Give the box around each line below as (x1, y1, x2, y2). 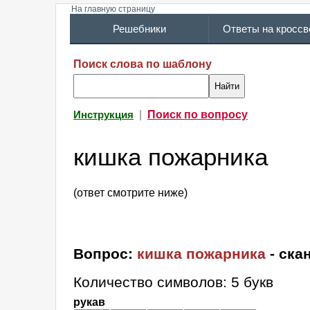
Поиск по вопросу (147, 109, 248, 120)
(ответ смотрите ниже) (73, 187, 188, 199)
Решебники (112, 24, 166, 35)
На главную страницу (71, 4, 155, 14)
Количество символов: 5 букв (73, 274, 273, 291)
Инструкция (73, 109, 134, 120)
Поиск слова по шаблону (73, 58, 212, 70)
